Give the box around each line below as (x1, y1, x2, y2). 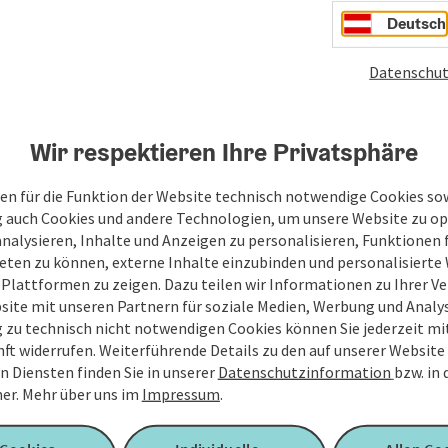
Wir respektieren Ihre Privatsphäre (30, 135, 418, 168)
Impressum (141, 383, 220, 404)
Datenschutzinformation (217, 361, 391, 382)
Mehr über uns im (21, 383, 142, 404)
